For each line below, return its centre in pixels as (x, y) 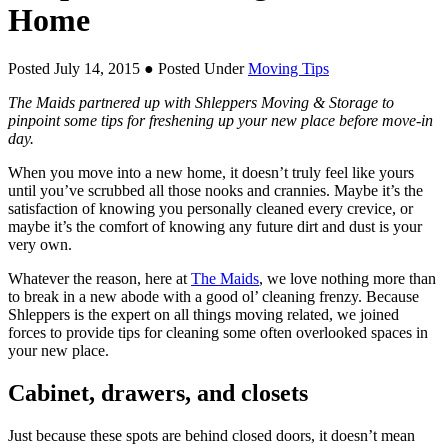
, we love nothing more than (347, 279)
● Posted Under (194, 69)
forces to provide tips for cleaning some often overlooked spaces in (218, 333)
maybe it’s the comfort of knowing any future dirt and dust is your (215, 227)
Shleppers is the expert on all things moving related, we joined (203, 315)
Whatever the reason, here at (99, 279)
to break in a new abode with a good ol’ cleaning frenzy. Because (213, 297)
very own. (40, 245)
